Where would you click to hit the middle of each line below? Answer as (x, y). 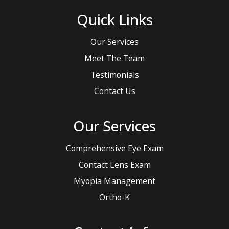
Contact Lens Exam (114, 165)
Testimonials (114, 75)
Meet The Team (114, 59)
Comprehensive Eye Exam (114, 148)
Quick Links (114, 20)
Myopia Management (114, 181)
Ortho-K (114, 198)
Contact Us (114, 91)
